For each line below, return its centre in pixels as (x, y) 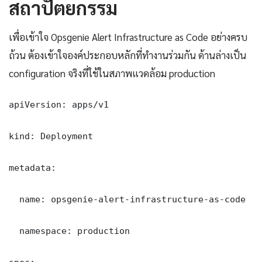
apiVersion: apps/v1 (59, 105)
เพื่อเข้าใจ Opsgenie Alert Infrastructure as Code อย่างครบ (128, 37)
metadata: (32, 168)
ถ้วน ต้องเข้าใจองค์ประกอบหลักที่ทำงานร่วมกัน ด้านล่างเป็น (127, 55)
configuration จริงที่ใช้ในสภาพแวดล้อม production (112, 73)
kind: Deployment (51, 136)
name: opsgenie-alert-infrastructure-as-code (127, 199)
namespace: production (69, 231)
